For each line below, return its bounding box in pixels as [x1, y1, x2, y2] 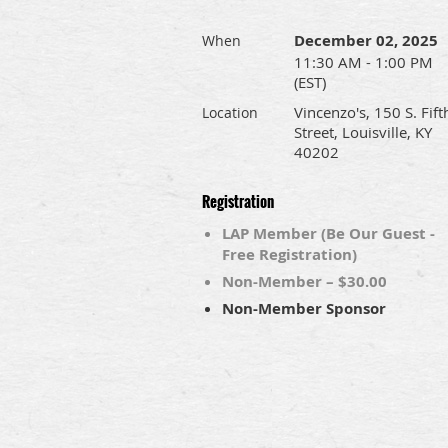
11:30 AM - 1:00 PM [294, 52, 433, 72]
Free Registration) [222, 244, 357, 265]
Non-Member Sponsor [222, 298, 386, 319]
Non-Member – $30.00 [222, 271, 387, 292]
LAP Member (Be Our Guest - [222, 223, 435, 244]
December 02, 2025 [294, 30, 438, 51]
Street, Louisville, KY [294, 122, 432, 142]
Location [202, 103, 258, 122]
